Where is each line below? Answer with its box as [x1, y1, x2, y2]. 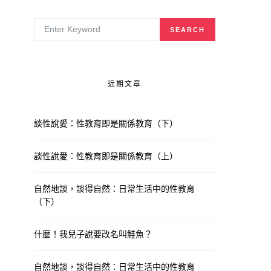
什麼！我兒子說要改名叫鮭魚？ [34, 229, 152, 239]
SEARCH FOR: [33, 18, 80, 26]
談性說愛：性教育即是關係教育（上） [34, 151, 178, 161]
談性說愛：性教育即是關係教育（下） [34, 118, 178, 128]
